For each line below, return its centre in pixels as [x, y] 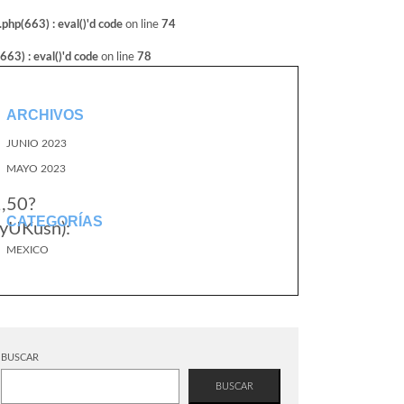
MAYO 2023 [36, 169]
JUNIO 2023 [37, 143]
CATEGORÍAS [55, 221]
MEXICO [28, 250]
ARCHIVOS [45, 115]
